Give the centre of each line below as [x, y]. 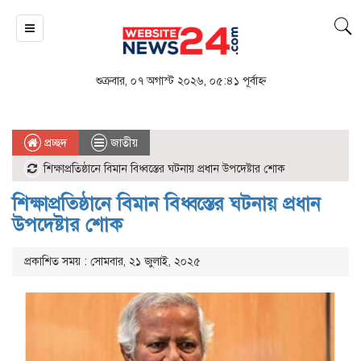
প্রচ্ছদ [54, 143]
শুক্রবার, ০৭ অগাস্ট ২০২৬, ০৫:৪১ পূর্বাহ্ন [180, 81]
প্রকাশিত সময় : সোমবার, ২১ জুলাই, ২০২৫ [112, 262]
